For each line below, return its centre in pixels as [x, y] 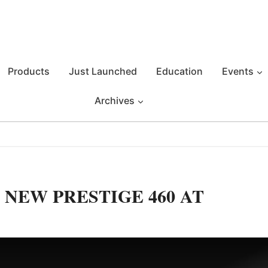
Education [179, 71]
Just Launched [103, 71]
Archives [114, 100]
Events [238, 71]
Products [29, 71]
